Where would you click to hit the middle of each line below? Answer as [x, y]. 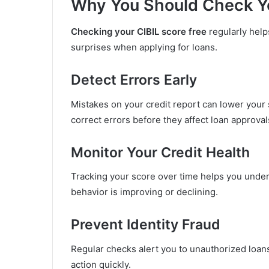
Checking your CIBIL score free [139, 32]
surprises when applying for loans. [144, 47]
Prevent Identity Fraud [146, 225]
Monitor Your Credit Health [160, 152]
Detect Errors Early [134, 80]
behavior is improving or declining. [144, 192]
